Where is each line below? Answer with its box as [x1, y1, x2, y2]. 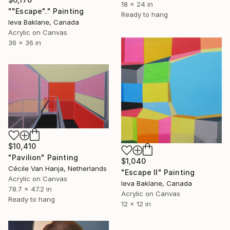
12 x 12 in [121, 199, 151, 208]
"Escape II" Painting [121, 167, 195, 177]
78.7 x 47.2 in [8, 184, 52, 193]
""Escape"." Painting [8, 7, 84, 16]
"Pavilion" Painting [8, 152, 79, 162]
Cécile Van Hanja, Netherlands [8, 164, 107, 172]
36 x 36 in [8, 39, 41, 47]
